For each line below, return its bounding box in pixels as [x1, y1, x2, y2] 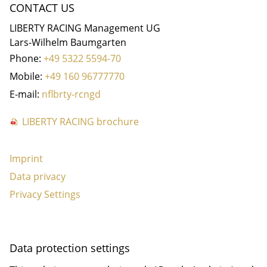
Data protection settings [10, 240, 130, 255]
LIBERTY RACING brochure [22, 114, 139, 128]
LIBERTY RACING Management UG [10, 21, 160, 35]
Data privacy [10, 169, 66, 183]
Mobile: [10, 69, 45, 83]
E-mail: [10, 87, 42, 101]
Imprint [10, 151, 43, 165]
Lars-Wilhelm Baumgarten [10, 35, 126, 49]
